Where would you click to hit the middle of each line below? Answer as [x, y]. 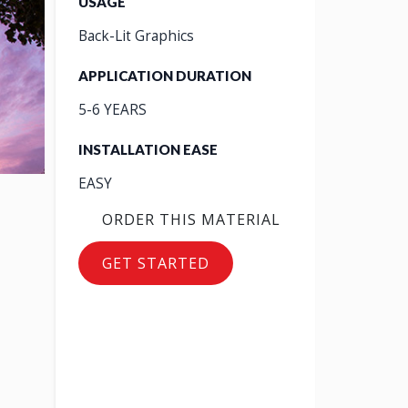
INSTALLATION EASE [148, 149]
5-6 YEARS [112, 110]
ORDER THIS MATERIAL [191, 219]
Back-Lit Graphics [136, 36]
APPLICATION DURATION [165, 76]
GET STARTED [156, 263]
